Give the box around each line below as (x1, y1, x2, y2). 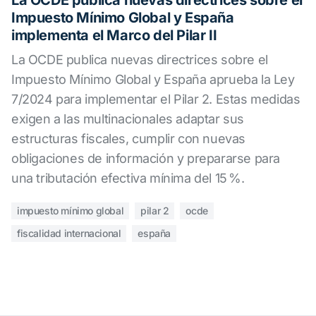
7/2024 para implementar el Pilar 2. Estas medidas (11, 92, 300, 107)
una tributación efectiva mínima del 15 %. (11, 171, 245, 186)
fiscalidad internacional (17, 227, 121, 239)
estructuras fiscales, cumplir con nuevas (11, 131, 246, 146)
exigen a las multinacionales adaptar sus (11, 111, 245, 126)
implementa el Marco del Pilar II (11, 27, 217, 44)
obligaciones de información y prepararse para (11, 151, 281, 166)
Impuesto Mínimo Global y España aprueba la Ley (11, 72, 295, 87)
